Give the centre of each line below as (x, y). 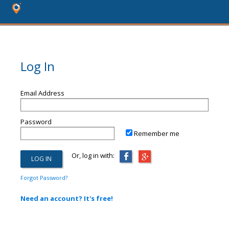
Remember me (157, 133)
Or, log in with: (88, 155)
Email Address (42, 93)
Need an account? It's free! (67, 198)
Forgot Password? (44, 178)
